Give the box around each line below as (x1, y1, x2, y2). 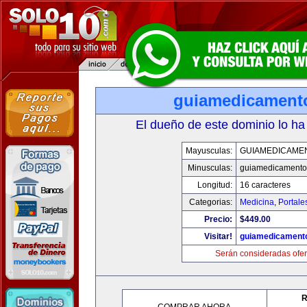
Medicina (239, 197, 274, 207)
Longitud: (197, 180, 232, 190)
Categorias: (188, 197, 232, 207)
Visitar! (204, 232, 232, 241)
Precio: (204, 214, 232, 224)
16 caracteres (239, 180, 291, 190)
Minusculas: (187, 163, 232, 173)
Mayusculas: (185, 146, 232, 156)
